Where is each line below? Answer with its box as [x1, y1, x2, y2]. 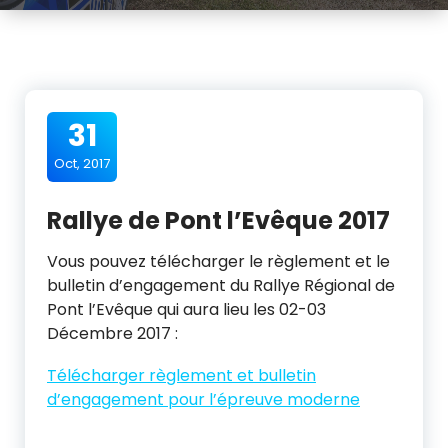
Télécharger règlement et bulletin [47, 364, 316, 387]
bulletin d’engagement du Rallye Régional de [47, 274, 395, 297]
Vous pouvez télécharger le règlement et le [47, 250, 390, 273]
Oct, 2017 [54, 154, 110, 173]
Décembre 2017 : [47, 322, 178, 345]
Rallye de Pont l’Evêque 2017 [47, 204, 390, 237]
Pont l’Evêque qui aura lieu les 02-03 [47, 298, 326, 321]
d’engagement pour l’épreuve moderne [47, 388, 360, 411]
